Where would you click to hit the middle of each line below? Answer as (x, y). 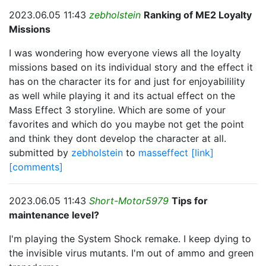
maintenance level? (54, 215)
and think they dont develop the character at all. (118, 138)
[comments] (36, 167)
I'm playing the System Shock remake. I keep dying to (130, 239)
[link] (202, 153)
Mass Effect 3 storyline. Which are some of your (117, 110)
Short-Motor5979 (129, 201)
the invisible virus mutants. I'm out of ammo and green (131, 253)
